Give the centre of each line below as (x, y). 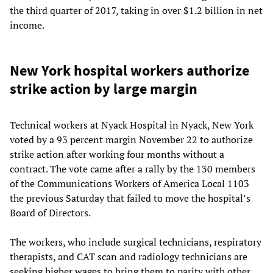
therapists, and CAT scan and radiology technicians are (129, 257)
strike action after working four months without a (117, 154)
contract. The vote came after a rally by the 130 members (133, 169)
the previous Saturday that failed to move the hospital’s (130, 198)
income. (27, 25)
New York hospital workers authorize (129, 71)
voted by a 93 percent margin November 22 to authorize (131, 140)
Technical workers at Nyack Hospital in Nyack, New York (132, 125)
